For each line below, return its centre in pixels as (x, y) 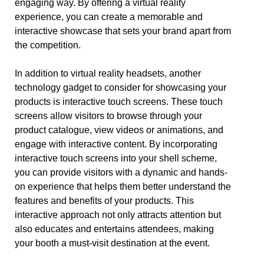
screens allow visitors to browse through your (108, 116)
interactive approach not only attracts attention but (118, 215)
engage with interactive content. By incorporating (116, 144)
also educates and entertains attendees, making (114, 229)
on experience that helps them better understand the (123, 187)
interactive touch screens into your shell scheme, (116, 158)
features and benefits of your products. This (104, 201)
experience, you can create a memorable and (109, 17)
